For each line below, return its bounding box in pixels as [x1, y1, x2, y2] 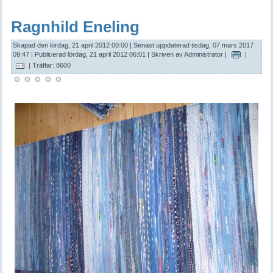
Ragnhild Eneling [11, 18, 140, 37]
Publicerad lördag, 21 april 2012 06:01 [35, 51, 146, 58]
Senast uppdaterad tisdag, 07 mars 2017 [133, 41, 254, 49]
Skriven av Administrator [151, 51, 224, 58]
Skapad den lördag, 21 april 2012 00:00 [13, 41, 129, 49]
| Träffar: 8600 [26, 62, 71, 69]
